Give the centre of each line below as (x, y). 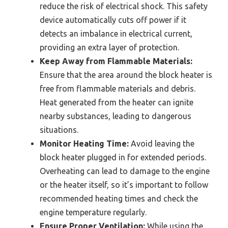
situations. (59, 130)
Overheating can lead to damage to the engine (125, 171)
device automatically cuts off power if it (113, 20)
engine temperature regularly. (93, 212)
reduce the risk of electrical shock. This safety (124, 6)
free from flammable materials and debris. (118, 89)
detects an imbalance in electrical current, (116, 34)
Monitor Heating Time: (84, 144)
